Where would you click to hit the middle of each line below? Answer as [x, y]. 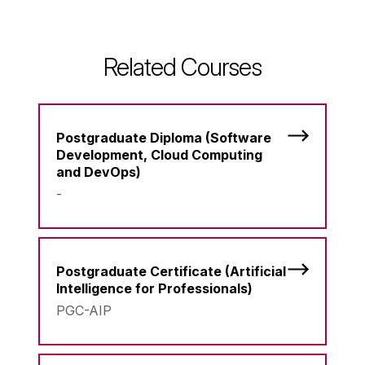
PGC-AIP [84, 310]
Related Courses [182, 66]
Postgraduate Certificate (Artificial [171, 271]
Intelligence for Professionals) [154, 288]
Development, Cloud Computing [159, 154]
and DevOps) [99, 172]
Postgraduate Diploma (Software [164, 137]
